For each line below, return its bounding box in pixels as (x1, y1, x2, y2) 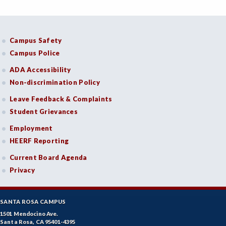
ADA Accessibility (10, 66, 71, 74)
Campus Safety (10, 36, 62, 45)
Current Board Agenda (10, 153, 87, 162)
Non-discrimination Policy (10, 78, 100, 87)
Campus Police (10, 49, 60, 58)
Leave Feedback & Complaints (10, 95, 112, 103)
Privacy (10, 166, 35, 175)
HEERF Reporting (10, 137, 69, 145)
